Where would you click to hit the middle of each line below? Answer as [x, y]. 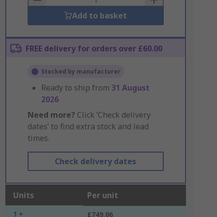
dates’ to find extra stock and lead [88, 126]
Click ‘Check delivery [113, 115]
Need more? [51, 115]
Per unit [102, 195]
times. [38, 138]
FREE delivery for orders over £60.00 [94, 48]
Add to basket [99, 15]
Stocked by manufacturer [81, 71]
